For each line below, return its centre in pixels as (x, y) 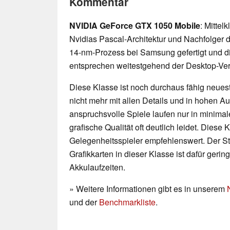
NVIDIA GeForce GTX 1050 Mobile (135, 26)
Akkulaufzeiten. (97, 167)
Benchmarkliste (127, 202)
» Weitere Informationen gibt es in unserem (148, 189)
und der (84, 202)
